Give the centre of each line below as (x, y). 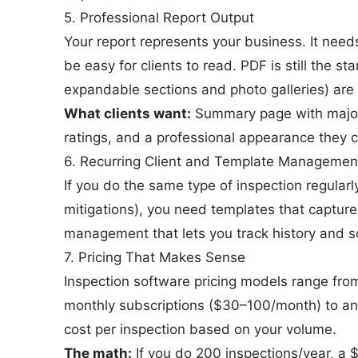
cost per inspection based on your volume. (200, 329)
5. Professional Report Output (159, 18)
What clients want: (127, 113)
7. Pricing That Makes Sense (155, 257)
